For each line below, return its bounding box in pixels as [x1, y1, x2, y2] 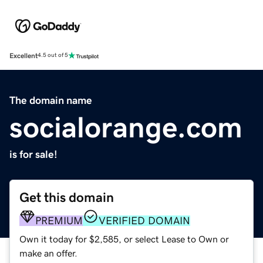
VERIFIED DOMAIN [99, 215, 190, 226]
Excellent [9, 52, 38, 59]
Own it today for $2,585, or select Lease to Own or [19, 234, 229, 244]
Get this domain [19, 190, 114, 204]
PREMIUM [35, 215, 83, 226]
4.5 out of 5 [38, 52, 68, 59]
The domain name [9, 95, 92, 106]
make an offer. [19, 248, 77, 258]
